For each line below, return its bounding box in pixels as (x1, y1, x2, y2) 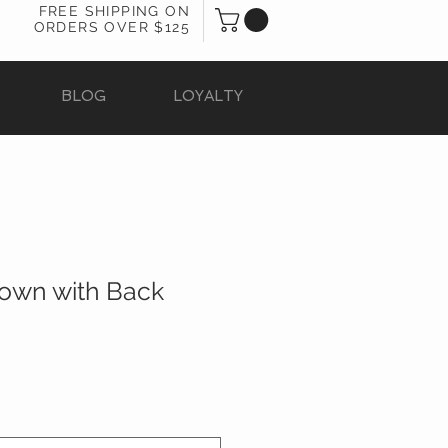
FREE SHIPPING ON (38, 3, 190, 19)
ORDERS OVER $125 (33, 19, 190, 35)
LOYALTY (172, 87, 243, 106)
